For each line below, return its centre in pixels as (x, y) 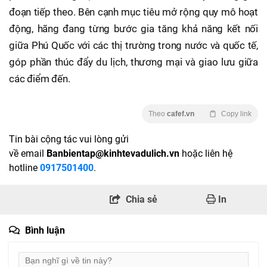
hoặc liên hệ (207, 153)
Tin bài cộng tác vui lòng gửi (69, 139)
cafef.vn (181, 114)
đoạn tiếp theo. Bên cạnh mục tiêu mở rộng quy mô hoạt (133, 12)
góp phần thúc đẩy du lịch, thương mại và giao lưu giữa (133, 62)
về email (27, 153)
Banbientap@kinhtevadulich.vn (113, 153)
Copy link (236, 114)
